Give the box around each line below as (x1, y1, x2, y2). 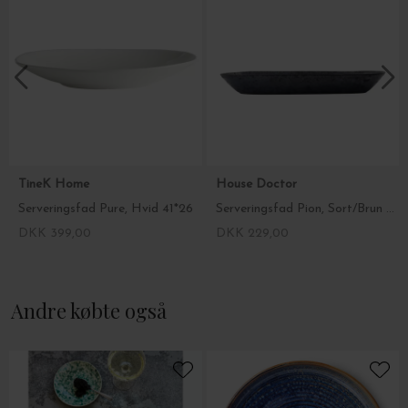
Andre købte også (11, 296, 167, 324)
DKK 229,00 (215, 226, 289, 240)
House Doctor (215, 177, 301, 191)
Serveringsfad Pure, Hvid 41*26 (18, 201, 193, 216)
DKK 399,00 (18, 226, 91, 240)
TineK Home (18, 177, 93, 191)
